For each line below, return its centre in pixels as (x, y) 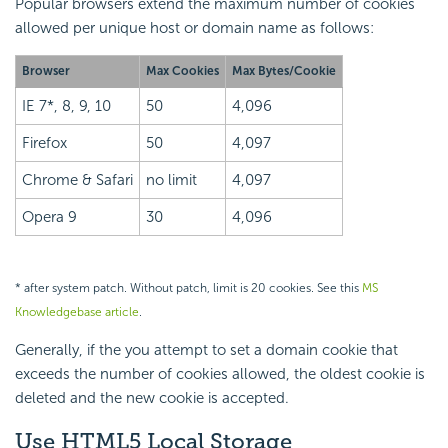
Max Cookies (182, 70)
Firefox (44, 142)
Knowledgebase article (77, 311)
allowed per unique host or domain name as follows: (194, 27)
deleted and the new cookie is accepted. (152, 397)
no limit (171, 179)
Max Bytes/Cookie (284, 70)
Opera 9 (49, 216)
